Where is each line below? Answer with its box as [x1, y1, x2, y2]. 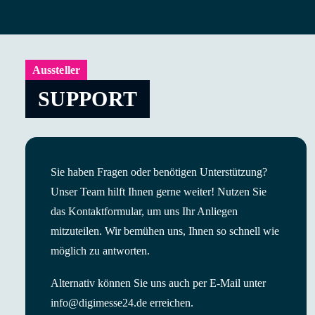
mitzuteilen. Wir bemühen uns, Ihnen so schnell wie [51, 225, 279, 237]
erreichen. [147, 297, 193, 309]
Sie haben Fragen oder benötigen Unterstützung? [51, 166, 267, 178]
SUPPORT [38, 86, 138, 110]
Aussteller [32, 63, 81, 76]
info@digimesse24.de [51, 297, 147, 309]
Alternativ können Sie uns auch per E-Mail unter [51, 277, 266, 289]
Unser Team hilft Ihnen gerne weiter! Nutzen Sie [51, 186, 266, 198]
